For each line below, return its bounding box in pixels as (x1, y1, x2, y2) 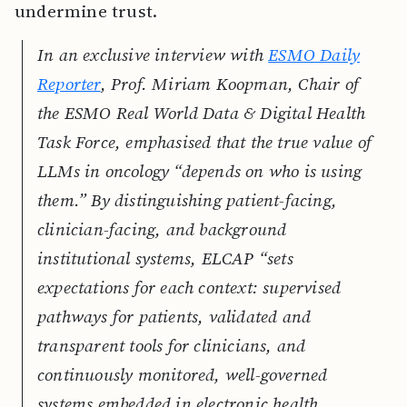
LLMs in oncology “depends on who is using (37, 159, 362, 183)
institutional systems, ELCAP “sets (37, 246, 293, 270)
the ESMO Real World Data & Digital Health (37, 101, 366, 124)
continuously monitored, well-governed (37, 362, 328, 386)
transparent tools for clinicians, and (37, 333, 306, 357)
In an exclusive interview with (37, 43, 269, 66)
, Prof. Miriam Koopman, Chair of (100, 72, 360, 95)
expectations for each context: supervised (37, 275, 342, 299)
